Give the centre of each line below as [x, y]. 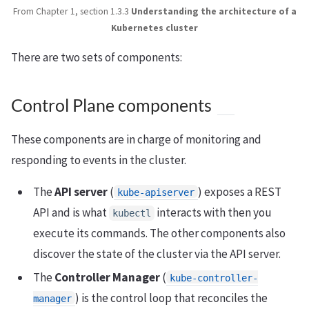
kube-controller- [214, 278]
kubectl [132, 213]
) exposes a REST [240, 192]
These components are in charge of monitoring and [136, 140]
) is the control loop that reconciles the [171, 298]
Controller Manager [107, 278]
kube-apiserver [156, 193]
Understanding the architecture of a [213, 11]
